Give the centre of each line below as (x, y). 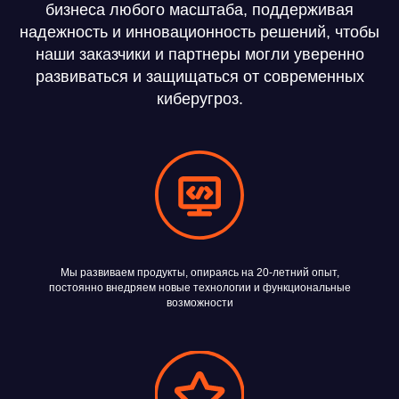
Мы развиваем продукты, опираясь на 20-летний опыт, (199, 273)
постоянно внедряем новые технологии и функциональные (199, 288)
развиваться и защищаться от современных (199, 77)
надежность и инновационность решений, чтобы (199, 33)
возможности (199, 303)
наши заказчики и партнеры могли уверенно (199, 55)
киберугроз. (199, 99)
